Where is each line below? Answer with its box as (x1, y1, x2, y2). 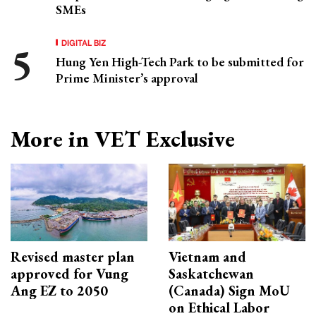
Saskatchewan (169, 264, 254, 283)
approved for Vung (11, 264, 128, 283)
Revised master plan (11, 247, 135, 266)
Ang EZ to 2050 (11, 281, 108, 300)
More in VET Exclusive (11, 124, 235, 154)
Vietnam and (169, 247, 246, 266)
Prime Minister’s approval (56, 70, 198, 87)
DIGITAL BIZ (61, 36, 107, 49)
